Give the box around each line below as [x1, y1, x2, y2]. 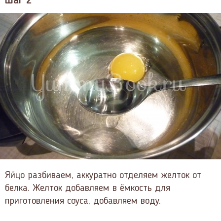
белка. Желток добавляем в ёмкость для [5, 184, 170, 194]
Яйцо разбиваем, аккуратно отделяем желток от [5, 171, 201, 181]
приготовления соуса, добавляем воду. [5, 196, 161, 207]
